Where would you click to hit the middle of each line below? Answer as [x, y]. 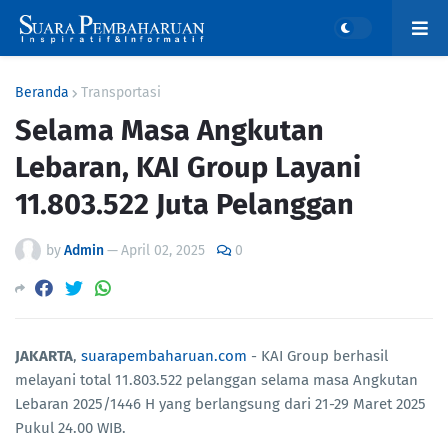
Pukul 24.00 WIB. [72, 428]
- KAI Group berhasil [317, 356]
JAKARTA [44, 356]
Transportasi [121, 92]
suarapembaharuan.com [164, 356]
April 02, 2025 [163, 250]
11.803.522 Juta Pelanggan [184, 204]
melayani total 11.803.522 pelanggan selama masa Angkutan [216, 380]
